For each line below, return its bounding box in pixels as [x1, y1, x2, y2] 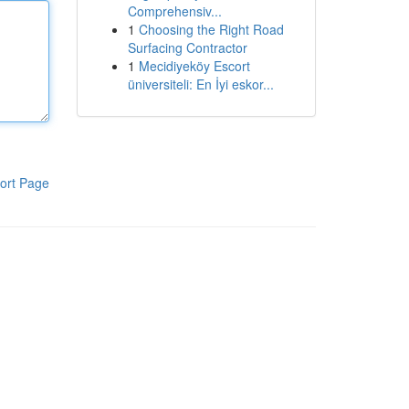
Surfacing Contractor [127, 38, 247, 57]
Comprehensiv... [127, 2, 222, 20]
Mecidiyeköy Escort [138, 57, 250, 75]
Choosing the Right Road [138, 20, 284, 38]
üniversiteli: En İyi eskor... [127, 75, 274, 93]
